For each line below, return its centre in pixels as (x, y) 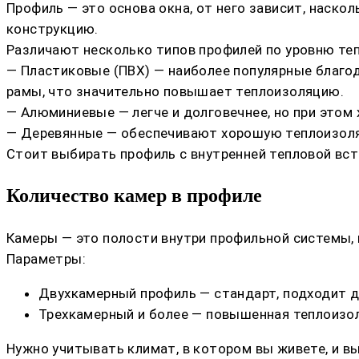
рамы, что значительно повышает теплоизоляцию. (175, 92)
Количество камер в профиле (134, 196)
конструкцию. (52, 29)
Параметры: (46, 259)
